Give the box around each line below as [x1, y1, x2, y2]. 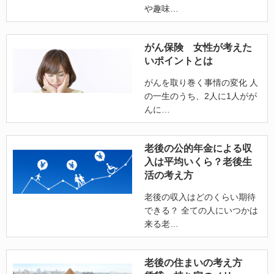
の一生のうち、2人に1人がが [144, 91, 257, 101]
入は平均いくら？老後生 [144, 157, 252, 167]
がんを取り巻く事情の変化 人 [144, 78, 258, 87]
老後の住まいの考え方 [144, 257, 252, 268]
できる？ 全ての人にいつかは [144, 206, 258, 215]
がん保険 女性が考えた [144, 42, 252, 53]
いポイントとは [144, 56, 213, 66]
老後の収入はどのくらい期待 [144, 192, 256, 202]
